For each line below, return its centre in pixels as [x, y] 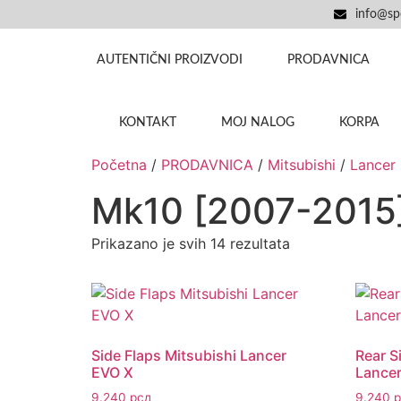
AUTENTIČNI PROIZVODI [169, 60]
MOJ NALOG [257, 123]
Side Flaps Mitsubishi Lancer [189, 355]
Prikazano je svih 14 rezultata [191, 243]
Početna [119, 165]
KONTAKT [147, 123]
